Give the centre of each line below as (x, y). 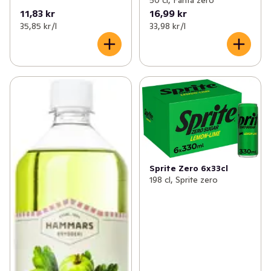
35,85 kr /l (38, 26)
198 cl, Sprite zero (183, 180)
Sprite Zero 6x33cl (188, 168)
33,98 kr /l (167, 26)
